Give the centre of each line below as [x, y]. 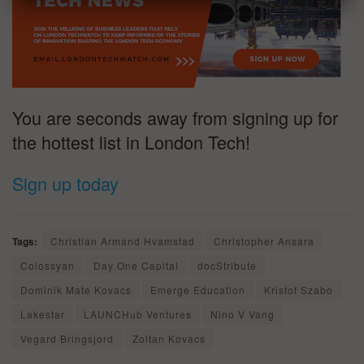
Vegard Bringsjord [67, 338]
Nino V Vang [243, 314]
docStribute [227, 265]
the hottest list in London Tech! [131, 141]
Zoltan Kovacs [169, 338]
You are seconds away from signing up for [175, 117]
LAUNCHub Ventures [138, 314]
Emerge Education [198, 289]
